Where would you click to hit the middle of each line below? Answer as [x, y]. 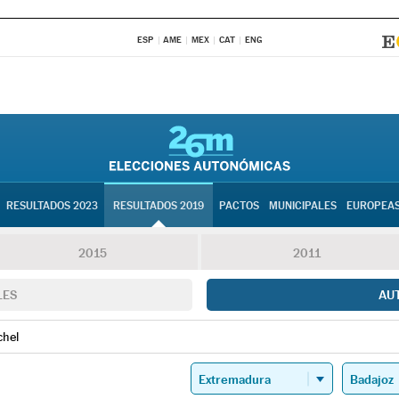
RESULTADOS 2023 [52, 206]
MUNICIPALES [302, 206]
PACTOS [239, 206]
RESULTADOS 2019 [158, 206]
